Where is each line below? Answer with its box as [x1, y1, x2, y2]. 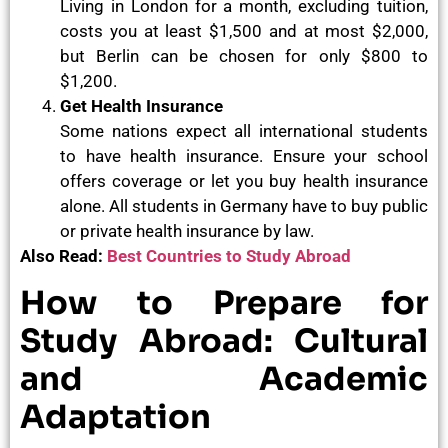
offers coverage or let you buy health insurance [60, 171, 428, 192]
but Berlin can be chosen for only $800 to [60, 46, 428, 67]
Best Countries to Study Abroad [107, 246, 351, 267]
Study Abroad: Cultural [20, 320, 428, 361]
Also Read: [20, 246, 107, 267]
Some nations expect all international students [60, 121, 428, 142]
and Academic [20, 358, 428, 399]
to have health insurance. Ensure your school [60, 146, 428, 167]
